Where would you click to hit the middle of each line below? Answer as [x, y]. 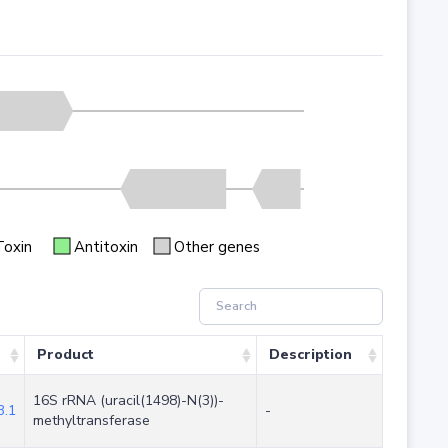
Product [65, 355]
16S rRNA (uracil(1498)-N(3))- [128, 401]
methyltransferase [91, 421]
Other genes [216, 246]
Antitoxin [105, 246]
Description [310, 355]
